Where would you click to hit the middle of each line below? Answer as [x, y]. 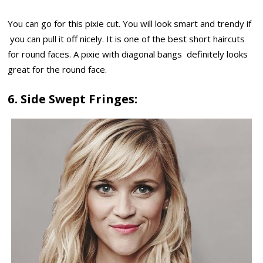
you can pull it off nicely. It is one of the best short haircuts [127, 39]
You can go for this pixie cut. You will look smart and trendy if [130, 24]
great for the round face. [58, 70]
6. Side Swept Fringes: [73, 99]
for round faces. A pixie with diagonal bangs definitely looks [128, 54]
